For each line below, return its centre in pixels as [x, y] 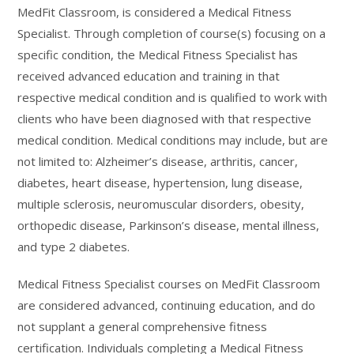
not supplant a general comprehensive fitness [143, 326]
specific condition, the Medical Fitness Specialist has [158, 55]
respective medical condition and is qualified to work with [173, 97]
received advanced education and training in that [149, 76]
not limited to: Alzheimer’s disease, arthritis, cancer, [158, 161]
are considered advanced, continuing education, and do [167, 305]
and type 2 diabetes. [74, 247]
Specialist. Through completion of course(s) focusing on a [172, 33]
